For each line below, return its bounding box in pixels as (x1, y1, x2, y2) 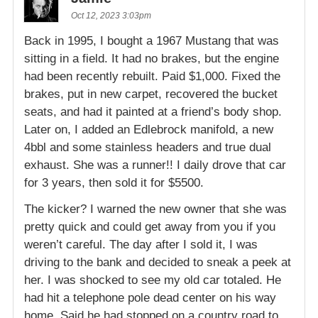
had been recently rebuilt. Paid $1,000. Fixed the (24, 70, 280, 84)
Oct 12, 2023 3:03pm (71, 11, 151, 21)
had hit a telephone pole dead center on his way (24, 291, 276, 305)
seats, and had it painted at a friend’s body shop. (24, 105, 282, 119)
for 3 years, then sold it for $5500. (24, 176, 204, 190)
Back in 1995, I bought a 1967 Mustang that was (24, 34, 279, 48)
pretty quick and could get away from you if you (24, 220, 275, 234)
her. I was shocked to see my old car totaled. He (24, 273, 281, 287)
